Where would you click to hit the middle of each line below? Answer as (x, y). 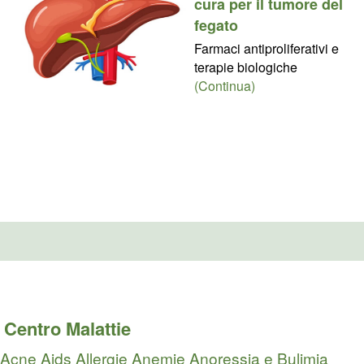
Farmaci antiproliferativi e (266, 48)
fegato (216, 25)
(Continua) (224, 85)
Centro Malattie (67, 329)
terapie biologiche (245, 67)
